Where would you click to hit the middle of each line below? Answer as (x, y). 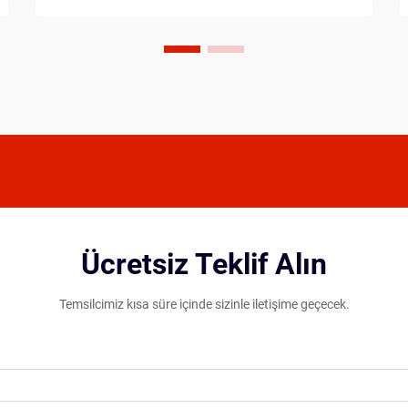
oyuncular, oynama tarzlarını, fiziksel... (191, 16)
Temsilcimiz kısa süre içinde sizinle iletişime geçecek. (204, 304)
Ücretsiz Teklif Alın (204, 264)
